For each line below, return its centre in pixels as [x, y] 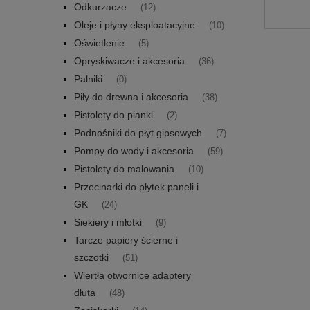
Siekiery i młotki [108, 222]
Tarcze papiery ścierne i [126, 240]
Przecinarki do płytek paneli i [136, 187]
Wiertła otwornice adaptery [133, 276]
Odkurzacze [100, 7]
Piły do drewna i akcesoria [131, 97]
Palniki [88, 79]
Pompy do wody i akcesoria [134, 151]
